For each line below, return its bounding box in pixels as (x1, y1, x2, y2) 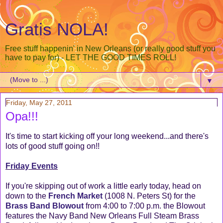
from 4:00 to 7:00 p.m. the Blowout (84, 201, 205, 210)
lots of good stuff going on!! (5, 141, 100, 150)
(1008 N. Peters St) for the (105, 191, 196, 200)
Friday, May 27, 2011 (6, 99, 72, 107)
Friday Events (5, 161, 58, 170)
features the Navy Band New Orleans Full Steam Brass (5, 211, 199, 220)
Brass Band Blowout (5, 201, 84, 210)
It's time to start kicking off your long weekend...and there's (5, 131, 209, 140)
